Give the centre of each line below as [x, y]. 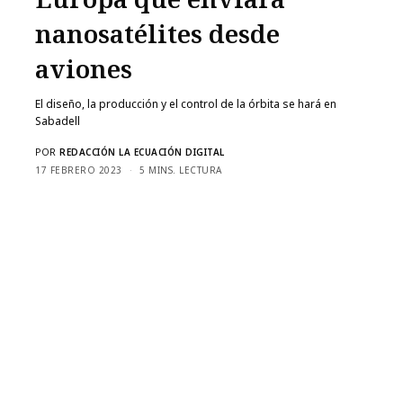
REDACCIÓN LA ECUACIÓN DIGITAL [142, 152]
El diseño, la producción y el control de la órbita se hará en [186, 104]
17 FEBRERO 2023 [79, 170]
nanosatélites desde [157, 34]
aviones [84, 69]
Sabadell [58, 121]
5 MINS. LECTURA [181, 170]
